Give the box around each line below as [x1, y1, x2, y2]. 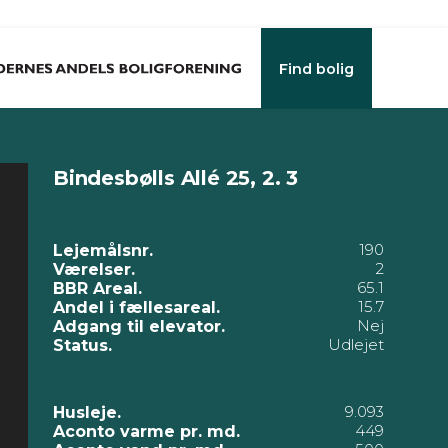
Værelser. [53, 260, 135, 279]
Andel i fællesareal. [53, 298, 220, 317]
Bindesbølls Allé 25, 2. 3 [53, 166, 298, 190]
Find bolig [278, 60, 354, 79]
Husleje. [53, 403, 121, 422]
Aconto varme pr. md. [53, 422, 240, 441]
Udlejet [328, 335, 384, 354]
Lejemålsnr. [53, 241, 153, 260]
